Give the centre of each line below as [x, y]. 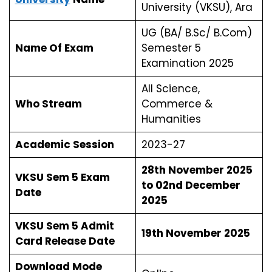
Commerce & [177, 104]
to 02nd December [191, 185]
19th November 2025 [195, 233]
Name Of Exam [54, 48]
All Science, [170, 88]
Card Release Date [65, 241]
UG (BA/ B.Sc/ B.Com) [196, 32]
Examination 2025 [187, 63]
